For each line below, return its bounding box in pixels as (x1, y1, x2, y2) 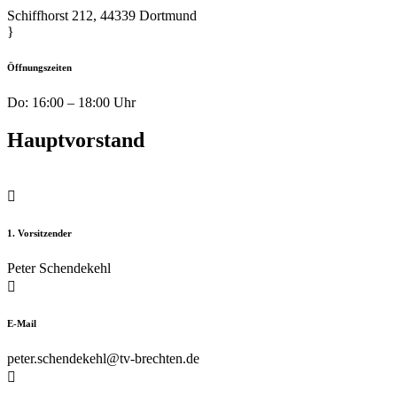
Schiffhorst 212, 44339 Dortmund (7, 8, 197, 24)
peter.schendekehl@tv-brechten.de (7, 351, 199, 367)
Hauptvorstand (7, 128, 144, 152)
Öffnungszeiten (7, 62, 72, 74)
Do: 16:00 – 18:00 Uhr (7, 95, 136, 111)
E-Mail (7, 318, 36, 330)
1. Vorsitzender (7, 228, 72, 239)
